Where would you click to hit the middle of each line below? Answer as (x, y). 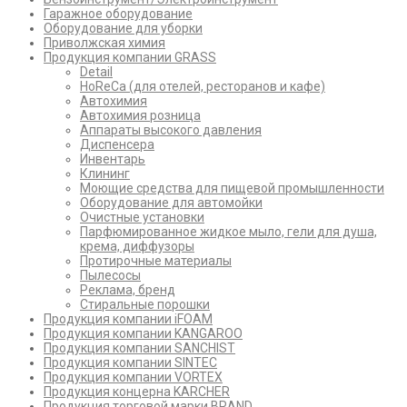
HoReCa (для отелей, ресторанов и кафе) (203, 87)
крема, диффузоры (137, 247)
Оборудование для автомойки (171, 203)
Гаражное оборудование (118, 14)
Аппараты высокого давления (171, 130)
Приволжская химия (104, 43)
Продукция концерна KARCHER (137, 392)
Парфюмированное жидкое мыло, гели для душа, (228, 232)
